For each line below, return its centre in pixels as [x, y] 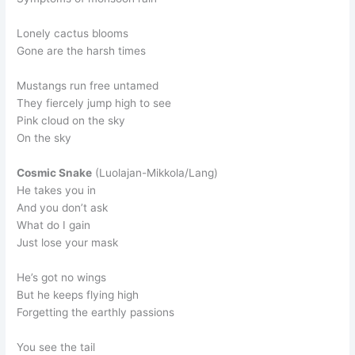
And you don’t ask [63, 207]
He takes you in [57, 190]
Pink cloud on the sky [71, 120]
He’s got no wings [62, 277]
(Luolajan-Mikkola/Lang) [155, 172]
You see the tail [56, 347]
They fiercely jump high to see [94, 103]
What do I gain [54, 225]
